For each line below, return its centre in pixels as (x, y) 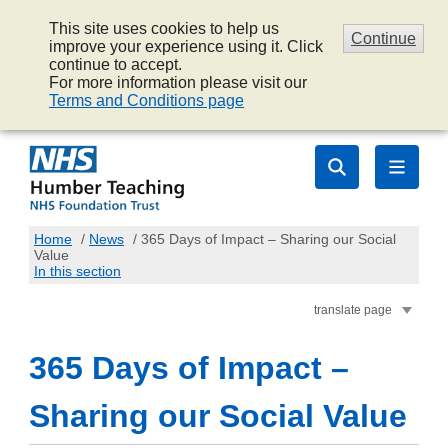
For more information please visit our (178, 82)
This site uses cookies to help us (164, 28)
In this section (77, 270)
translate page (353, 309)
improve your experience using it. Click (186, 46)
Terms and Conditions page (146, 100)
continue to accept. (115, 64)
